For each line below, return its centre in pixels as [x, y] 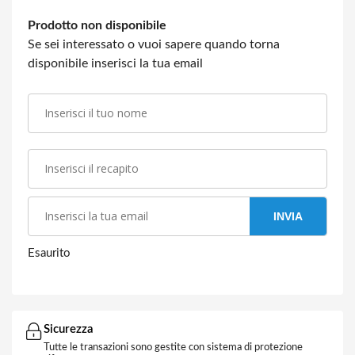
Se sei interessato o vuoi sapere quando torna [154, 44]
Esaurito [49, 253]
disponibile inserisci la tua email [115, 63]
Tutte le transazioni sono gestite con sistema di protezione [173, 347]
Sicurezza [69, 329]
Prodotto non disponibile [97, 25]
